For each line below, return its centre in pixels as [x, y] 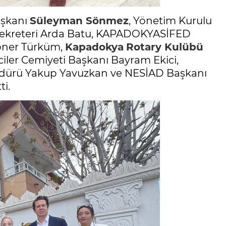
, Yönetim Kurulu [170, 21]
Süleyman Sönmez [79, 21]
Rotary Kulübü [165, 47]
